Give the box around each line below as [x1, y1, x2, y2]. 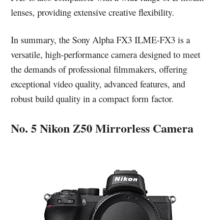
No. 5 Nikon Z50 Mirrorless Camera [11, 119, 194, 137]
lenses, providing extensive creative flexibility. [11, 6, 175, 19]
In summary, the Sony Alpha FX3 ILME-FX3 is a [11, 33, 191, 46]
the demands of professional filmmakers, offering [11, 63, 188, 76]
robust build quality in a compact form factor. [11, 92, 174, 105]
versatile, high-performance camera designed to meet [11, 48, 201, 61]
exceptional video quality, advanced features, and [11, 78, 186, 90]
